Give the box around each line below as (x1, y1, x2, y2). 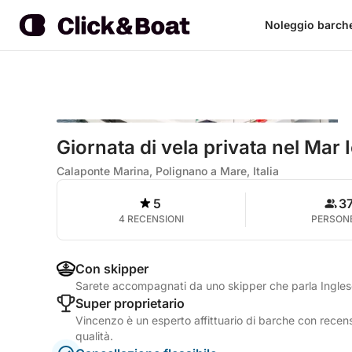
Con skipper (75, 261, 148, 277)
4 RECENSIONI (118, 213, 184, 225)
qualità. (75, 329, 113, 343)
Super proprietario (75, 295, 185, 311)
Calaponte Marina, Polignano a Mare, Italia (57, 164, 279, 178)
